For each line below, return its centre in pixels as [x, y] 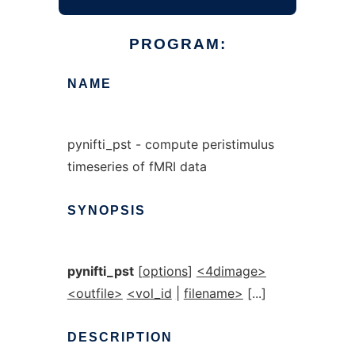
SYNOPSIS [106, 210]
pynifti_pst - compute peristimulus [170, 144]
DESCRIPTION [120, 337]
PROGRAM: [177, 44]
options [165, 271]
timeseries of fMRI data [137, 166]
